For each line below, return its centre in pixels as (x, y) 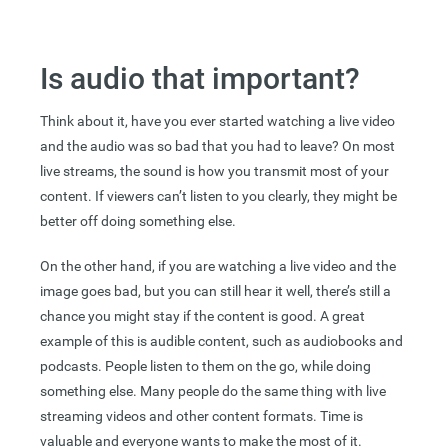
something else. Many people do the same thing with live (213, 391)
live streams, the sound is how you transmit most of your (214, 171)
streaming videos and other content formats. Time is (201, 416)
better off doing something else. (138, 221)
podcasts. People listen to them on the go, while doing (205, 366)
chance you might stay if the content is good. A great (202, 316)
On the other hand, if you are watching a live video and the (218, 266)
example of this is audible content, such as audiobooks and (221, 341)
